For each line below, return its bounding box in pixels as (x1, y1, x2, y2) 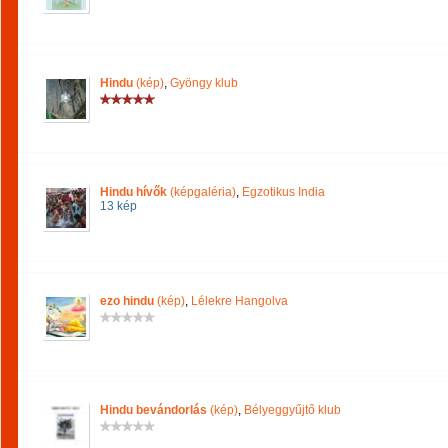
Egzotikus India (242, 185, 325, 199)
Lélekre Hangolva (191, 294, 288, 308)
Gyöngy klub (170, 76, 238, 90)
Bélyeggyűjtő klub (244, 403, 341, 417)
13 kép (100, 199, 137, 213)
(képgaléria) (167, 185, 236, 199)
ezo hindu (100, 294, 154, 308)
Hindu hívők (100, 185, 167, 199)
